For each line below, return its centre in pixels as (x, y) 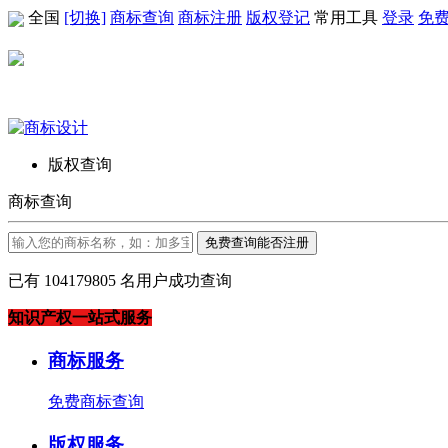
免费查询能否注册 (257, 242)
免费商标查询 (96, 402)
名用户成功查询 (174, 280)
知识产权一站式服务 (80, 317)
